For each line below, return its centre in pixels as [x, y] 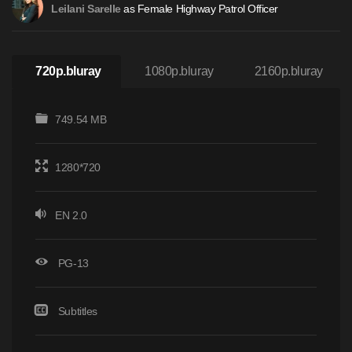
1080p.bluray [179, 71]
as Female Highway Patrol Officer [199, 9]
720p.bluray [68, 71]
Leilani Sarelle [86, 9]
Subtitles [77, 311]
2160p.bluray [288, 71]
